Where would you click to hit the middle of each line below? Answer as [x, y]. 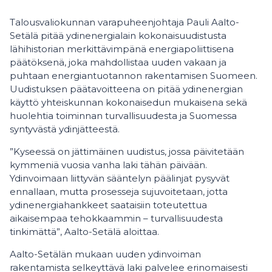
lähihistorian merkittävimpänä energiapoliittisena [122, 49]
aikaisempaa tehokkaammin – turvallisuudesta [116, 218]
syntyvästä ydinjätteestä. [65, 129]
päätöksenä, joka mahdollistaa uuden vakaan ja [118, 62]
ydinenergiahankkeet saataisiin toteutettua [108, 205]
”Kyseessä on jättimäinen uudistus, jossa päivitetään [127, 151]
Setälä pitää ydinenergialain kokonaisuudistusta [118, 36]
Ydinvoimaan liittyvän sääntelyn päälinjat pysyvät [120, 178]
